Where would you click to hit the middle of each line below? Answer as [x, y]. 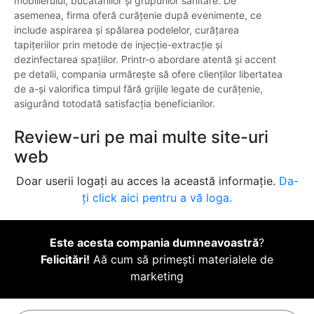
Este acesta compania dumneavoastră [154, 243]
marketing [157, 277]
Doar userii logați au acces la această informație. [147, 181]
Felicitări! [65, 260]
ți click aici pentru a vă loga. [157, 198]
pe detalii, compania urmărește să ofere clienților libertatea [148, 74]
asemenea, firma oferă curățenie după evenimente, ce [138, 15]
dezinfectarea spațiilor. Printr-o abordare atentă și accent [145, 60]
